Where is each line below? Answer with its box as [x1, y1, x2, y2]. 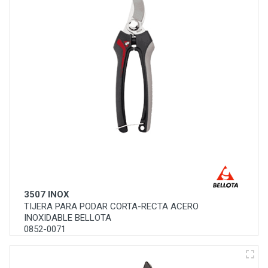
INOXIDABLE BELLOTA [24, 212, 111, 223]
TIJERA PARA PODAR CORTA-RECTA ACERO [24, 201, 199, 212]
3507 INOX [24, 189, 69, 200]
